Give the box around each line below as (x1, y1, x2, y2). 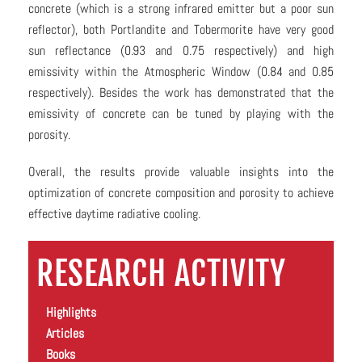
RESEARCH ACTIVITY (36, 252, 286, 294)
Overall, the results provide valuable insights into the (28, 162, 334, 180)
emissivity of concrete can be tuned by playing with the (28, 104, 334, 122)
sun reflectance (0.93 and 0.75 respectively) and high (28, 41, 334, 59)
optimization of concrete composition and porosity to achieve (28, 183, 334, 201)
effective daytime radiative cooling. (28, 204, 200, 222)
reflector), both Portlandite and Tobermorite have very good (28, 20, 334, 38)
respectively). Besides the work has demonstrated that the (28, 83, 334, 101)
